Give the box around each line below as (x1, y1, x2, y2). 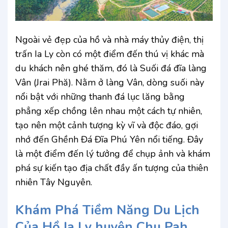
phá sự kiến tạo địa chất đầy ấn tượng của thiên (15, 162, 208, 175)
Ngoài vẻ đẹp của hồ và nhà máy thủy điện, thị (15, 34, 204, 46)
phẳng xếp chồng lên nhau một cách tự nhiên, (15, 105, 202, 118)
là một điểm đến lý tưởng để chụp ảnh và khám (15, 148, 210, 160)
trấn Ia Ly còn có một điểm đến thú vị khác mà (15, 48, 204, 61)
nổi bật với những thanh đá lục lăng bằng (15, 91, 185, 103)
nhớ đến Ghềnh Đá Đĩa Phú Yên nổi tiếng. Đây (15, 133, 203, 146)
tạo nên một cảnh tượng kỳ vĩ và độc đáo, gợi (15, 119, 198, 132)
